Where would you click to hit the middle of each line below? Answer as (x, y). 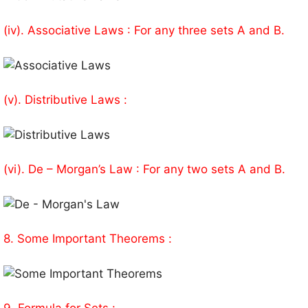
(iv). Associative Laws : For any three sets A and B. (144, 31)
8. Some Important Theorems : (88, 239)
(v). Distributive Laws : (65, 100)
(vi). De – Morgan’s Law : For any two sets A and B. (144, 169)
